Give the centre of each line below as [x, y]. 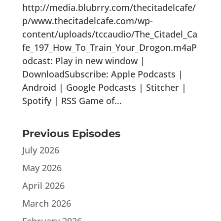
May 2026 [42, 167]
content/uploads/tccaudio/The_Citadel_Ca [110, 34]
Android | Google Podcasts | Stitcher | [104, 87]
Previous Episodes [71, 133]
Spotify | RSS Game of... [72, 100]
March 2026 [46, 203]
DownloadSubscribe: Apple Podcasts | [102, 74]
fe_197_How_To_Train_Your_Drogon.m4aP [109, 47]
